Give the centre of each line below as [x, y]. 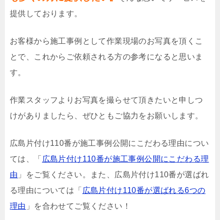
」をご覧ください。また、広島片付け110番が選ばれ [113, 174]
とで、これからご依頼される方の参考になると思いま [107, 56]
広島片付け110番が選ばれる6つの [144, 190]
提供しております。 [46, 13]
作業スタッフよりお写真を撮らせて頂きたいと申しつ [107, 100]
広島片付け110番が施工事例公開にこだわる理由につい [110, 143]
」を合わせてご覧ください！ [78, 206]
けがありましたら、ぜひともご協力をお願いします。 [107, 115]
